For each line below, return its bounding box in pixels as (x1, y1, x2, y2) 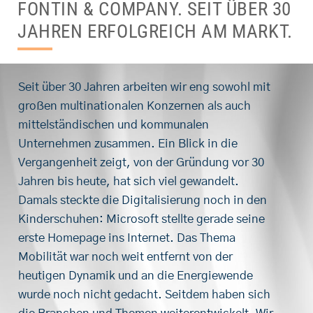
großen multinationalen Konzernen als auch (18, 99, 251, 112)
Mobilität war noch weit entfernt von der (18, 250, 233, 263)
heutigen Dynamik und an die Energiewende (18, 269, 253, 282)
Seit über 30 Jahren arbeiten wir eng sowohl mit (18, 80, 270, 93)
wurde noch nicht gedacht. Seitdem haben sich (18, 288, 270, 300)
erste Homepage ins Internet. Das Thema (18, 231, 235, 244)
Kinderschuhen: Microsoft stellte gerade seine (18, 212, 265, 225)
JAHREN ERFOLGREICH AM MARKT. (17, 20, 293, 43)
